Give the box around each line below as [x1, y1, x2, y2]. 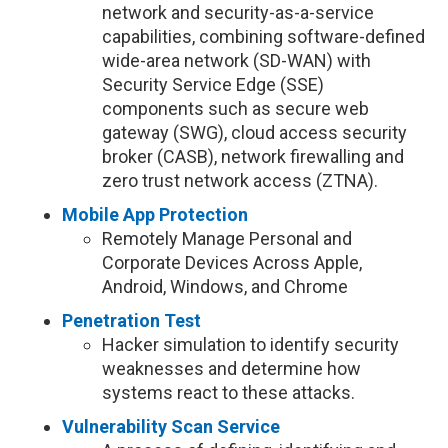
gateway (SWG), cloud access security [102, 122, 408, 143]
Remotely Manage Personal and [102, 228, 353, 249]
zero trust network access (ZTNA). [102, 170, 379, 191]
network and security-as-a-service [102, 2, 375, 23]
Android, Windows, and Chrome [102, 276, 349, 297]
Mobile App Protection [62, 204, 249, 225]
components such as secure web [102, 98, 370, 119]
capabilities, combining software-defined [102, 26, 426, 47]
